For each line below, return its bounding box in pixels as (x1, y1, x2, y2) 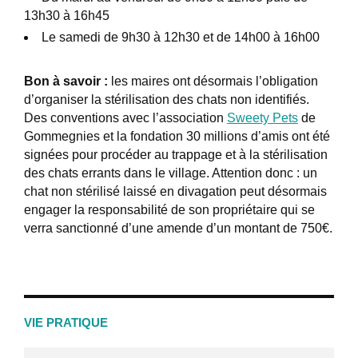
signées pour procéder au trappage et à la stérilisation (24, 148, 328, 162)
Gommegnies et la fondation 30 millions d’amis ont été (24, 129, 330, 144)
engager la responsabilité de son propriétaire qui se (24, 203, 315, 217)
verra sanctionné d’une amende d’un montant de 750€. (24, 221, 332, 236)
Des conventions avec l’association (24, 111, 227, 125)
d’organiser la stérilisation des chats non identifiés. (24, 93, 309, 107)
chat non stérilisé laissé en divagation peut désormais (24, 185, 327, 199)
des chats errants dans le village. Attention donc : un (24, 166, 317, 181)
